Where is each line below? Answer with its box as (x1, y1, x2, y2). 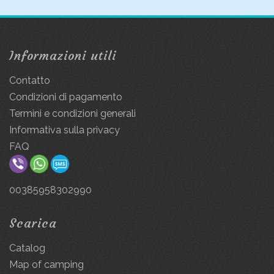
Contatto (9, 74, 50, 86)
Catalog (9, 242, 45, 254)
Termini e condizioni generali (9, 107, 136, 119)
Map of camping (9, 258, 84, 270)
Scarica (9, 215, 57, 231)
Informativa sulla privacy (9, 124, 120, 136)
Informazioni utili (9, 47, 116, 63)
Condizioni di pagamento (9, 91, 122, 103)
